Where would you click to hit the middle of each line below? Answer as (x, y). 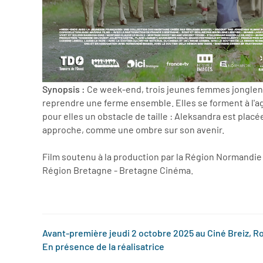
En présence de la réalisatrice (103, 247)
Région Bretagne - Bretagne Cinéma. (118, 170)
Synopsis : (64, 89)
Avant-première (75, 233)
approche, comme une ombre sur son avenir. (133, 130)
